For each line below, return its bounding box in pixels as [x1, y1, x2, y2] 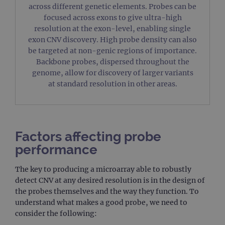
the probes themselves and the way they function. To [15, 186, 199, 196]
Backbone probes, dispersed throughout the [36, 57, 189, 66]
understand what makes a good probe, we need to [15, 197, 187, 207]
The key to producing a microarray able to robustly [15, 164, 191, 174]
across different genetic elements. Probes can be [29, 2, 196, 11]
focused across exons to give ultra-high [43, 13, 182, 22]
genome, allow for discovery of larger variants [32, 68, 193, 77]
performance [15, 142, 97, 157]
